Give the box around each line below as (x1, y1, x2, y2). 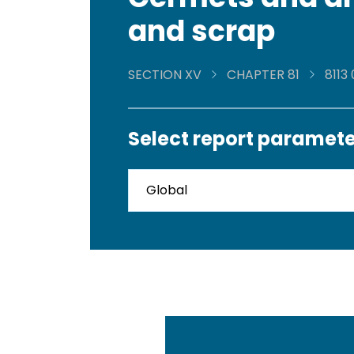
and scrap (128, 11, 275, 52)
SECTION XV (128, 66, 201, 85)
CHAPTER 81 (227, 66, 299, 85)
